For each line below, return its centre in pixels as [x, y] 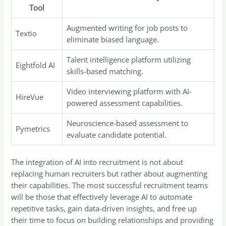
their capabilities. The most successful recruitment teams [110, 185]
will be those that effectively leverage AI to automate [102, 196]
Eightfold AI [36, 65]
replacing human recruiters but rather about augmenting [109, 173]
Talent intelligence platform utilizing [129, 59]
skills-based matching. [105, 71]
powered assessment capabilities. [125, 103]
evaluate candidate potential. [117, 134]
